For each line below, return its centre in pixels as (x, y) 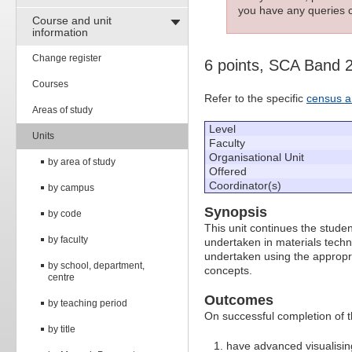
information (60, 32)
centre (61, 277)
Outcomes (239, 301)
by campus (71, 187)
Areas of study (62, 110)
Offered (228, 172)
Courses (50, 84)
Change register (67, 58)
